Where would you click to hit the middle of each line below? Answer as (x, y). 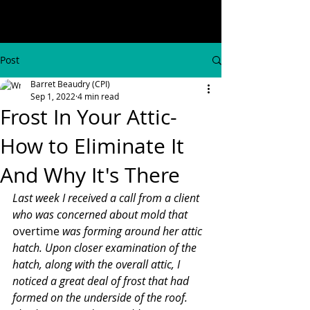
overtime (36, 231)
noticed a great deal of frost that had (102, 281)
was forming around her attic (132, 231)
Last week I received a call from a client (107, 198)
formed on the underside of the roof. (101, 298)
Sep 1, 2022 (53, 96)
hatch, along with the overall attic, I (98, 264)
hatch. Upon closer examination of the (106, 248)
